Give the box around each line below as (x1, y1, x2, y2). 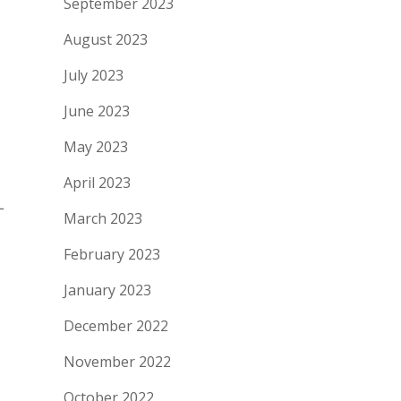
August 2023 (64, 30, 148, 49)
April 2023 (64, 173, 131, 192)
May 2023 (64, 137, 128, 157)
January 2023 (64, 280, 151, 300)
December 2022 (64, 316, 168, 336)
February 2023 (64, 244, 160, 264)
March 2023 (64, 209, 142, 228)
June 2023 (64, 101, 130, 121)
